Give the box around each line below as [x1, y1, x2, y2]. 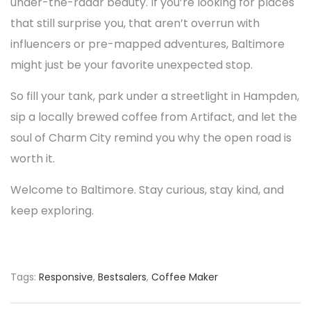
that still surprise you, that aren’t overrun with [10, 15, 260, 31]
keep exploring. [10, 203, 94, 219]
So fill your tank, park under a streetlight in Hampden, [10, 88, 299, 104]
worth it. [10, 151, 55, 167]
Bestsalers [98, 270, 146, 284]
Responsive [39, 270, 93, 284]
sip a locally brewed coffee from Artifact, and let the [10, 109, 297, 125]
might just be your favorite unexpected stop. [10, 57, 253, 73]
